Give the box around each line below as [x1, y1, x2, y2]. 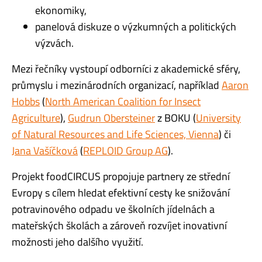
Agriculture [12, 109, 60, 126]
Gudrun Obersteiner [68, 109, 155, 126]
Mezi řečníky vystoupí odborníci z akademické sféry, [12, 60, 240, 77]
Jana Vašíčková [12, 142, 78, 158]
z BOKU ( [155, 109, 196, 126]
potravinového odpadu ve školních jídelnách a [12, 201, 215, 217]
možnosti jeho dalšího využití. [12, 233, 143, 250]
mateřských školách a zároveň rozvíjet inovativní [12, 217, 227, 233]
